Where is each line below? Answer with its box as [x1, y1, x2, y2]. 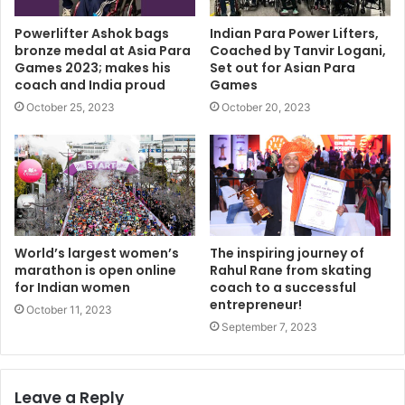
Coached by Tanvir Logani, [210, 41, 386, 60]
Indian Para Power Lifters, [210, 24, 379, 42]
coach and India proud [14, 75, 165, 94]
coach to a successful [210, 278, 356, 297]
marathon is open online [14, 261, 176, 280]
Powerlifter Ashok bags [14, 24, 169, 42]
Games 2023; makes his [14, 58, 171, 77]
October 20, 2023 [221, 99, 311, 114]
